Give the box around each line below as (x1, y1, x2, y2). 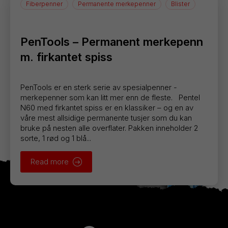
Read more (30, 156, 69, 166)
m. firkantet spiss (20, 50, 112, 64)
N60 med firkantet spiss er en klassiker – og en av (20, 102, 193, 112)
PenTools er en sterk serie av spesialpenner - (20, 82, 177, 92)
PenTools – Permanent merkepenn (20, 35, 203, 48)
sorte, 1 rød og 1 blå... (20, 133, 91, 143)
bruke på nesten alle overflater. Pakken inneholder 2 (20, 123, 198, 133)
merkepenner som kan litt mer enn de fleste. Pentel (20, 92, 200, 102)
